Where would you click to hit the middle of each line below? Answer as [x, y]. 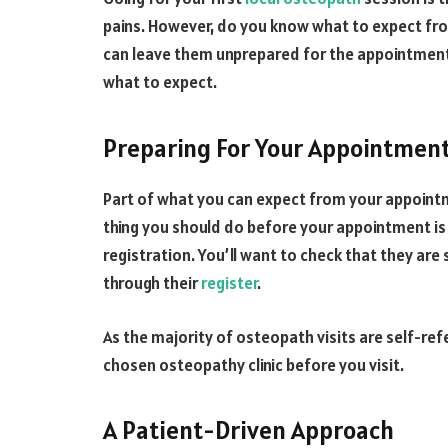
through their [152, 283]
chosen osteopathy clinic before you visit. [255, 364]
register [229, 283]
